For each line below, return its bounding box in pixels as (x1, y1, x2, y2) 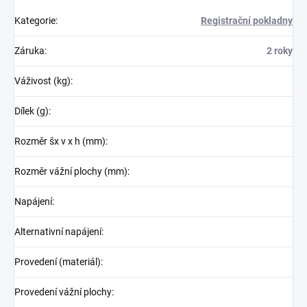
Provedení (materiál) (14, 256, 101, 267)
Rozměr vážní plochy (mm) (14, 165, 127, 177)
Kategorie (14, 14, 56, 26)
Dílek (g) (14, 105, 49, 116)
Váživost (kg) (14, 75, 71, 86)
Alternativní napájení (14, 225, 101, 237)
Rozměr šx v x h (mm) (14, 135, 106, 147)
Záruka (14, 45, 45, 56)
